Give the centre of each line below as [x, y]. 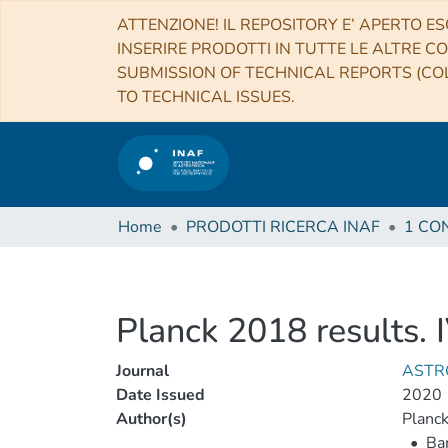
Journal [142, 371]
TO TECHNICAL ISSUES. [206, 97]
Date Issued [160, 395]
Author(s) [151, 419]
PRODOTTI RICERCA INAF [283, 227]
